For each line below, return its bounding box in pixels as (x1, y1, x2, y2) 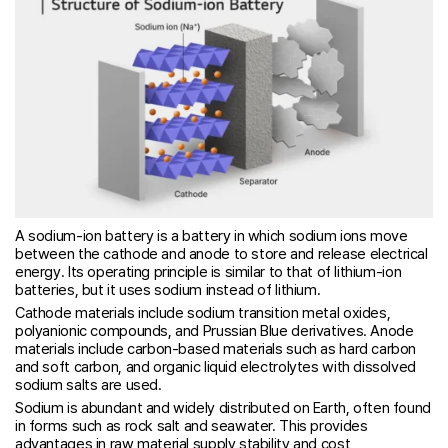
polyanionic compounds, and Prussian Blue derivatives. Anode (15, 321, 414, 340)
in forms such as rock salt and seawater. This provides (15, 416, 368, 435)
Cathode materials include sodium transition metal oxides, (15, 303, 391, 322)
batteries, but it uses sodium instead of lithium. (15, 281, 321, 300)
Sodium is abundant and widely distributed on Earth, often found (15, 398, 431, 417)
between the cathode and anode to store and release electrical (15, 245, 428, 264)
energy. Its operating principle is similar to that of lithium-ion (15, 263, 402, 282)
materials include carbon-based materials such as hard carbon (15, 339, 417, 358)
